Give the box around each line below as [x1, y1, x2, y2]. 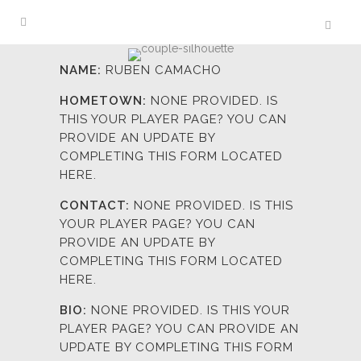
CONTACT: [60, 198, 134, 213]
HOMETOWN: [60, 93, 151, 108]
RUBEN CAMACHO [106, 63, 222, 77]
